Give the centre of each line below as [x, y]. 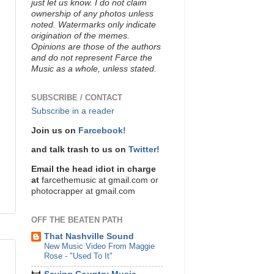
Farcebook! [102, 130]
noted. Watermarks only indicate [94, 24]
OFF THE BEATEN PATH [77, 220]
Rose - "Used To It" [78, 256]
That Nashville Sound [89, 236]
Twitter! [144, 150]
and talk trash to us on [80, 150]
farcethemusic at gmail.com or [99, 180]
